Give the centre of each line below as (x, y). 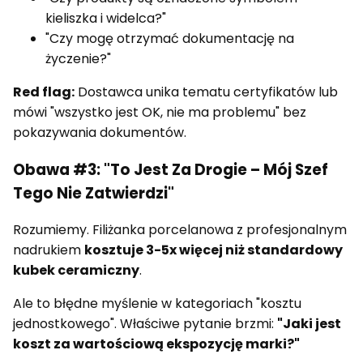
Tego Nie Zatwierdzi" (94, 193)
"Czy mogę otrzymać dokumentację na (170, 38)
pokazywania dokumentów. (100, 132)
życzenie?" (78, 58)
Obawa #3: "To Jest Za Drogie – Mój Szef (171, 169)
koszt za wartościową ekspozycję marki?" (156, 344)
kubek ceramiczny (76, 271)
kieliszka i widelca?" (106, 18)
